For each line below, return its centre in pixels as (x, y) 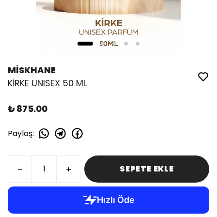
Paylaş (20, 133)
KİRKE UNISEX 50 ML (47, 83)
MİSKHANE (32, 70)
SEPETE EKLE (147, 169)
